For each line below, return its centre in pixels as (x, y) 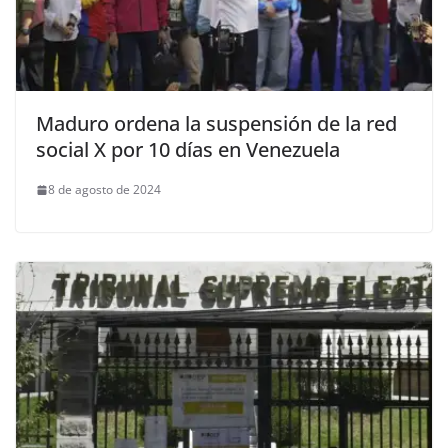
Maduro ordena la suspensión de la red (216, 124)
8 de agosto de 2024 (104, 190)
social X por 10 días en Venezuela (188, 150)
